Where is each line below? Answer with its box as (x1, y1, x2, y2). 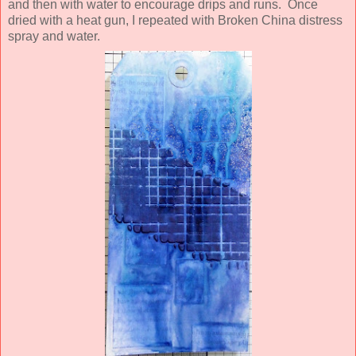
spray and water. (8, 29, 100, 43)
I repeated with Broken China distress (132, 13, 342, 27)
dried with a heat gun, (8, 13, 132, 27)
